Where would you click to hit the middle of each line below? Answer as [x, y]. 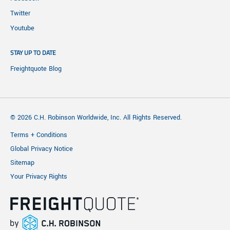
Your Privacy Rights [39, 176]
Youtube [22, 28]
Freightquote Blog [36, 69]
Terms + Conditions [39, 135]
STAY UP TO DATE [33, 53]
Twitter [20, 14]
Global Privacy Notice [42, 149]
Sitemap [22, 162]
